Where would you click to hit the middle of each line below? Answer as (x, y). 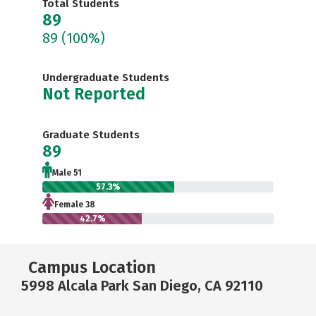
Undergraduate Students (106, 77)
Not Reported (94, 93)
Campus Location (92, 267)
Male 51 (67, 172)
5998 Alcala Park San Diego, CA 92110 (142, 285)
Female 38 (75, 204)
